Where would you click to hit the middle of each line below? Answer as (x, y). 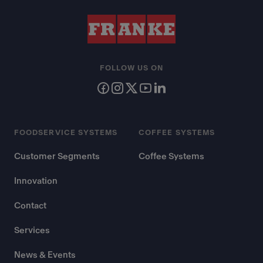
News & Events (45, 255)
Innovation (36, 181)
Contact (30, 206)
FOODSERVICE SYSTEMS (66, 133)
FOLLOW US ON (131, 68)
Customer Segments (57, 156)
